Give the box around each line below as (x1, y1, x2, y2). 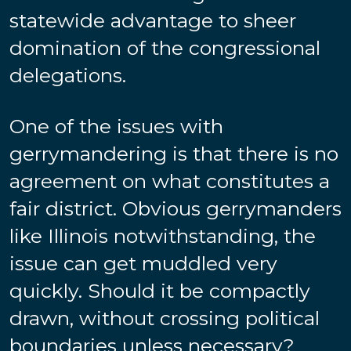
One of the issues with (9, 114, 223, 138)
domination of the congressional (9, 35, 320, 60)
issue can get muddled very (9, 251, 277, 275)
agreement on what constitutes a (9, 168, 330, 193)
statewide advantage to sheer (9, 8, 296, 32)
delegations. (9, 63, 126, 87)
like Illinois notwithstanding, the (9, 223, 316, 248)
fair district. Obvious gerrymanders (9, 196, 342, 220)
